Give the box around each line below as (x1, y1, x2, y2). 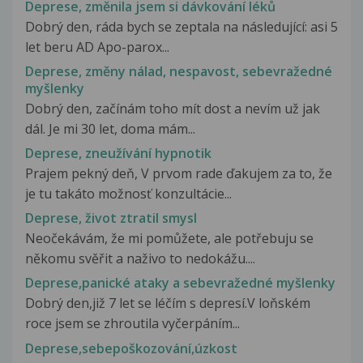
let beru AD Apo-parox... (25, 37, 169, 56)
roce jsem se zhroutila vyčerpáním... (25, 314, 240, 333)
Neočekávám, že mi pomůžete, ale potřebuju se (25, 229, 314, 248)
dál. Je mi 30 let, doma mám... (25, 119, 195, 138)
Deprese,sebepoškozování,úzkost (25, 339, 237, 357)
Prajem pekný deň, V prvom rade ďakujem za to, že (25, 164, 332, 182)
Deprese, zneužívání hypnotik (25, 143, 211, 162)
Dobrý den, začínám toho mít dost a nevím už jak (25, 99, 320, 117)
